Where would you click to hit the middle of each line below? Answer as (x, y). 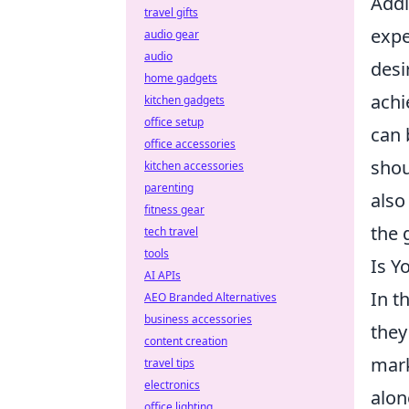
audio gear (172, 34)
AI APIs (163, 275)
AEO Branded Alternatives (210, 297)
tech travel (171, 231)
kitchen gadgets (184, 100)
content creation (186, 341)
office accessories (190, 144)
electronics (172, 385)
